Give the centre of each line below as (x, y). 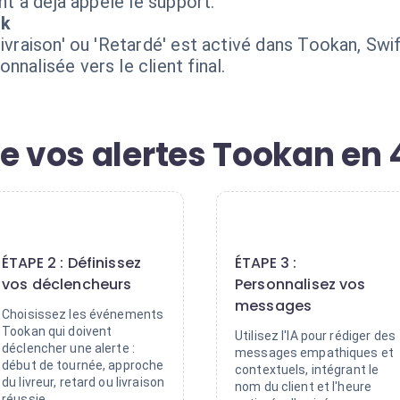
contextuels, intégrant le (307, 370)
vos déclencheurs (67, 284)
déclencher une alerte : (69, 348)
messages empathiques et (315, 353)
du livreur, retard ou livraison (83, 382)
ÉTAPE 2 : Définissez (72, 263)
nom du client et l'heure (304, 387)
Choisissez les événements (83, 314)
